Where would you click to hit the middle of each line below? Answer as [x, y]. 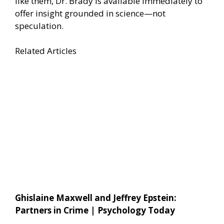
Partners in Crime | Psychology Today [95, 210]
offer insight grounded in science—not [90, 13]
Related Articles [46, 51]
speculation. [39, 25]
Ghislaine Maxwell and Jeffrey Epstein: [96, 198]
